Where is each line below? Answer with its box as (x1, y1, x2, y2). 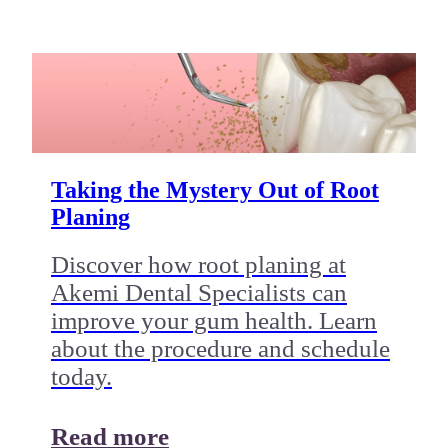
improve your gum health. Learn (50, 306, 377, 334)
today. (50, 362, 112, 390)
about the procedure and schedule (50, 334, 390, 362)
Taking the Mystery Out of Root (50, 176, 379, 203)
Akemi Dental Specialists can (50, 278, 347, 306)
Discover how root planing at (50, 250, 346, 278)
